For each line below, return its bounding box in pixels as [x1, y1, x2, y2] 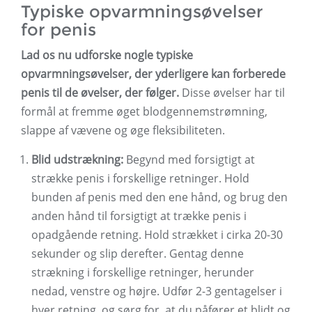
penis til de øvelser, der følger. [21, 85, 179, 101]
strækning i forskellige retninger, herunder [31, 265, 254, 281]
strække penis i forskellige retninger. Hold [31, 171, 249, 187]
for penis [21, 19, 96, 40]
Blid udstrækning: [31, 152, 123, 168]
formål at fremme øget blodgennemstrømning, [21, 104, 267, 120]
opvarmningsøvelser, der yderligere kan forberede [21, 66, 286, 82]
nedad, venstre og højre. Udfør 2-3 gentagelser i [31, 283, 282, 299]
